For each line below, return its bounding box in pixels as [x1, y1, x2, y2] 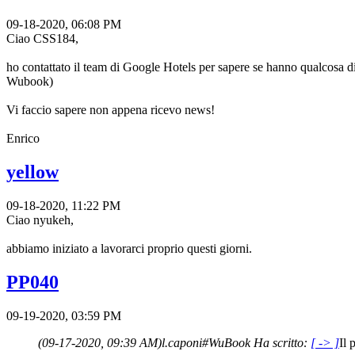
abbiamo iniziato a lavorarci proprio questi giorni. [6, 241, 252, 255]
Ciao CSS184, [6, 31, 78, 45]
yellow [6, 161, 59, 182]
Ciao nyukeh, [6, 212, 74, 227]
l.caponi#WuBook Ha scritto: [162, 335, 311, 349]
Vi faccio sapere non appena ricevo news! [6, 102, 215, 116]
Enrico [6, 131, 40, 145]
